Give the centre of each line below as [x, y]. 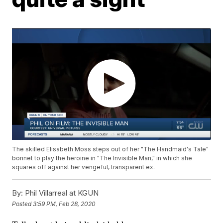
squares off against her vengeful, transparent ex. [84, 167]
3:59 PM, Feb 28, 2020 [64, 204]
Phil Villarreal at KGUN [61, 193]
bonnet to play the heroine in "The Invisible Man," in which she [102, 158]
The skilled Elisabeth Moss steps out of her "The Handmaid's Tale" [111, 149]
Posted [23, 204]
